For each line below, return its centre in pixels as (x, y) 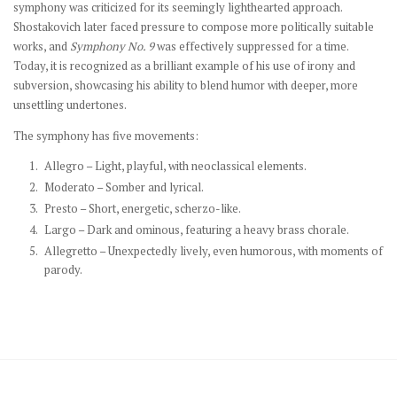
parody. (63, 270)
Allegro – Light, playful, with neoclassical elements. (175, 166)
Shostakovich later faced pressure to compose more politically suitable (194, 27)
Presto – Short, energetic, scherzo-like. (143, 209)
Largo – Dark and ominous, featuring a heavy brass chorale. (197, 230)
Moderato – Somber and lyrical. (124, 187)
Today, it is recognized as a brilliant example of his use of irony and (184, 66)
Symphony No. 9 (112, 47)
